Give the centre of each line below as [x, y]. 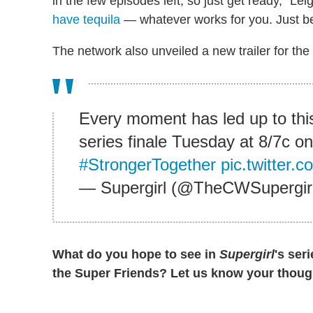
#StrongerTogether [147, 164]
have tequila [86, 19]
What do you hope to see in [136, 254]
